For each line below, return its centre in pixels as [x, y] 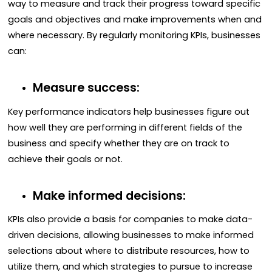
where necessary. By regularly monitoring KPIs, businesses [134, 35]
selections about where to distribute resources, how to [129, 251]
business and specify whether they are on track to [119, 143]
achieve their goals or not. [65, 159]
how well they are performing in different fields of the [125, 127]
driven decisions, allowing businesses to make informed [131, 235]
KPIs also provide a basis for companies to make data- [130, 219]
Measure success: [86, 88]
